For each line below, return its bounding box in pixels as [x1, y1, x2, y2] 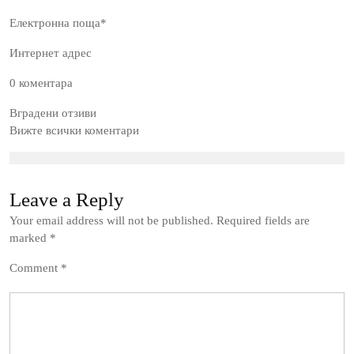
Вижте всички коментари [9, 124, 139, 137]
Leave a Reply [9, 189, 124, 210]
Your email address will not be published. [9, 214, 213, 227]
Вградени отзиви [9, 107, 96, 119]
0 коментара [9, 77, 73, 89]
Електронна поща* [9, 17, 107, 29]
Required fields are [217, 214, 310, 227]
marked [9, 232, 50, 244]
